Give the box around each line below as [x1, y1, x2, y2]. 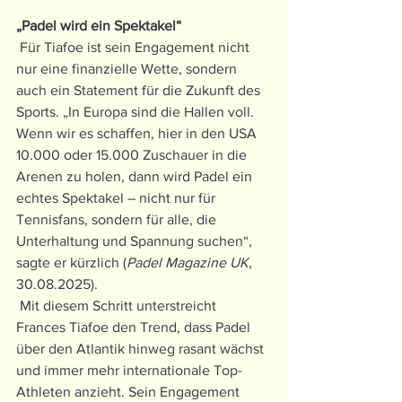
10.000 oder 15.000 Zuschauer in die [16, 147, 250, 163]
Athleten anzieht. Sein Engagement [16, 384, 243, 400]
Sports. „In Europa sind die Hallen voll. [16, 104, 258, 120]
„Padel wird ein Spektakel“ [16, 18, 181, 34]
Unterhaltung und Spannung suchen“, [16, 233, 256, 249]
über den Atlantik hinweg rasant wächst [16, 341, 267, 357]
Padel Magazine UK [127, 255, 249, 271]
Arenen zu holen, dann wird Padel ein [16, 169, 256, 185]
